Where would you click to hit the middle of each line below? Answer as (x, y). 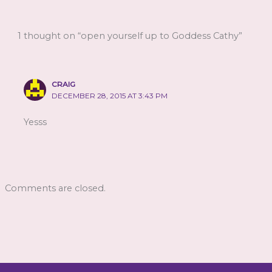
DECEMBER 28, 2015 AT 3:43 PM (110, 96)
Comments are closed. (55, 189)
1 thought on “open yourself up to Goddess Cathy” (130, 36)
